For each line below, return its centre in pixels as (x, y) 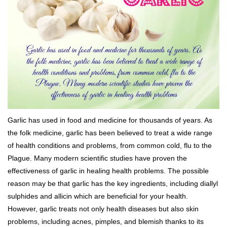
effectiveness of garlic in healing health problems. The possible (108, 171)
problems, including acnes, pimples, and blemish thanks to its (106, 221)
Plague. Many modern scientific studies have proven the (97, 158)
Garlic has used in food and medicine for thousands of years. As (110, 120)
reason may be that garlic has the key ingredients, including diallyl (113, 183)
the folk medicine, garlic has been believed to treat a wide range (110, 133)
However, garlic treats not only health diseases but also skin (103, 209)
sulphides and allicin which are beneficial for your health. (98, 196)
